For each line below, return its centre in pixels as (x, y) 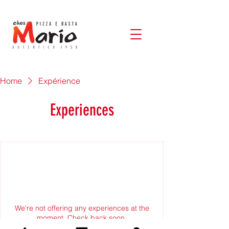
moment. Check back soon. (82, 218)
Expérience (59, 81)
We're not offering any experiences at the (82, 208)
